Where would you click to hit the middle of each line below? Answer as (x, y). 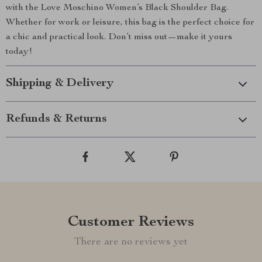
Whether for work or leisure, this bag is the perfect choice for (130, 23)
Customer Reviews (131, 222)
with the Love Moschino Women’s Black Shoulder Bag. (117, 8)
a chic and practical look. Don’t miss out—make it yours (119, 37)
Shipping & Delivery (60, 84)
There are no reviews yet (131, 242)
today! (19, 52)
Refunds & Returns (56, 119)
